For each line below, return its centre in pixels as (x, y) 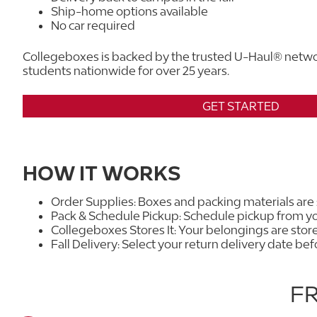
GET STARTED (241, 106)
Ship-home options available (129, 11)
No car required (93, 25)
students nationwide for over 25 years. (126, 70)
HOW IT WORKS (102, 173)
